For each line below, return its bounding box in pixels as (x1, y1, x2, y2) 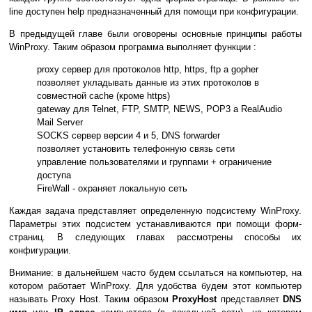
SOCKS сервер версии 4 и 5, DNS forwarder (37, 130, 220, 141)
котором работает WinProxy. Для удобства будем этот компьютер (9, 281, 302, 292)
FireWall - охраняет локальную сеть (37, 183, 187, 194)
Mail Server (37, 117, 83, 128)
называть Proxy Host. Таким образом (9, 294, 173, 305)
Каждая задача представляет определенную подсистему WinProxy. (9, 205, 302, 217)
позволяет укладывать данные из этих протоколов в (37, 77, 259, 88)
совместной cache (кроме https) (37, 91, 170, 102)
